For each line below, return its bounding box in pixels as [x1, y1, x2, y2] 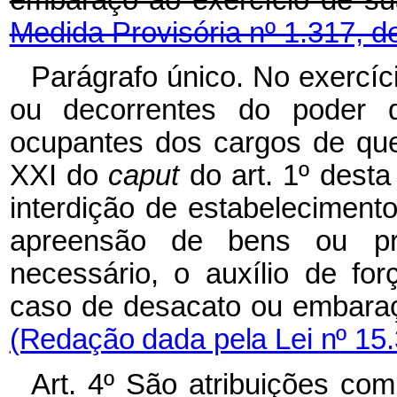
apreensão [9, 225, 146, 258]
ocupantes [9, 127, 144, 160]
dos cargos [154, 127, 301, 160]
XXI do [9, 160, 109, 192]
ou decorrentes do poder [9, 94, 366, 127]
